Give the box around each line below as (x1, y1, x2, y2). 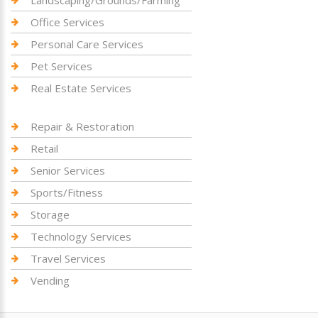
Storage (31, 207, 70, 221)
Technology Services (31, 229, 131, 243)
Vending (31, 273, 70, 287)
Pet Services (31, 59, 92, 73)
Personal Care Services (31, 37, 143, 51)
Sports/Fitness (31, 185, 103, 199)
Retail (31, 141, 58, 155)
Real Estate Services (31, 81, 131, 95)
